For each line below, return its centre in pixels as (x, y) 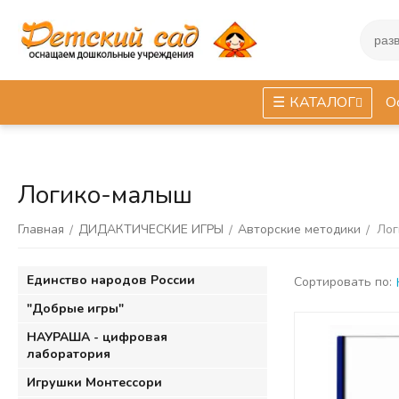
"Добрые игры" (75, 309)
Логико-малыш (105, 195)
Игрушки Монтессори (94, 383)
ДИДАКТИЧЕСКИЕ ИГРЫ (151, 229)
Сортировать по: (343, 282)
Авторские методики (299, 229)
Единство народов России (111, 280)
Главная (41, 229)
